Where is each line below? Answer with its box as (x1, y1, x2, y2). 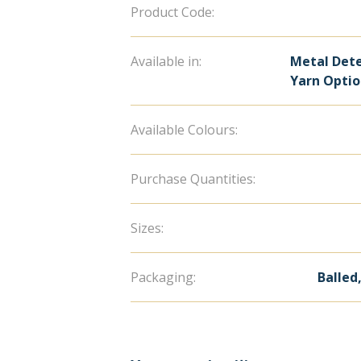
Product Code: (130, 3, 214, 21)
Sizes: (130, 219, 164, 237)
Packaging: (130, 268, 196, 286)
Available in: (130, 52, 201, 70)
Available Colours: (130, 121, 238, 139)
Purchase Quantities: (130, 170, 255, 188)
